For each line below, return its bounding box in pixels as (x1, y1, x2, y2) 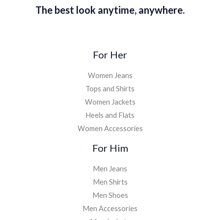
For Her (93, 48, 127, 60)
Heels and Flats (85, 110, 135, 119)
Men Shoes (92, 191, 128, 199)
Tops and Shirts (85, 84, 135, 93)
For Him (92, 141, 128, 154)
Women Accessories (77, 124, 143, 133)
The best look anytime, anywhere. (35, 3, 185, 16)
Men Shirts (92, 177, 128, 186)
